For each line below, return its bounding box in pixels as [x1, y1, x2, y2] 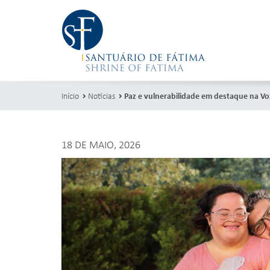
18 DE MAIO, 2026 [61, 137, 140, 151]
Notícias [88, 90, 115, 101]
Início [61, 90, 79, 101]
